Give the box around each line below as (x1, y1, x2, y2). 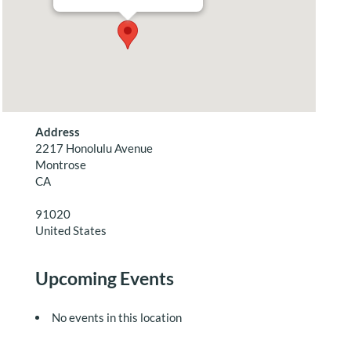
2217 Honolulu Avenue (34, 141, 153, 155)
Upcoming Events (34, 267, 174, 289)
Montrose (34, 157, 86, 172)
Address (34, 125, 80, 139)
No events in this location (51, 310, 182, 324)
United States (34, 223, 107, 237)
